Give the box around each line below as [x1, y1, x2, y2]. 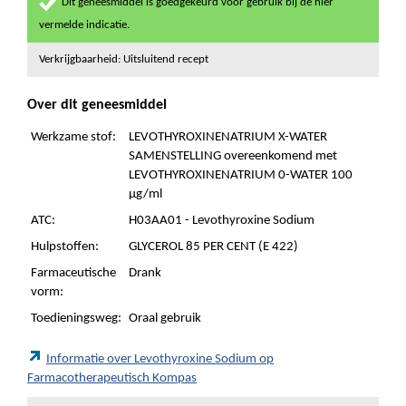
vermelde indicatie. [39, 19, 130, 31]
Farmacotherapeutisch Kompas [27, 372, 197, 385]
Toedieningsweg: [31, 312, 121, 325]
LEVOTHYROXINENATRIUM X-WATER [129, 130, 327, 144]
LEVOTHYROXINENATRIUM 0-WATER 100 [129, 169, 353, 182]
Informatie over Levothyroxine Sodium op [46, 353, 274, 366]
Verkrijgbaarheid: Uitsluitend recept [39, 53, 208, 65]
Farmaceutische [31, 266, 116, 280]
